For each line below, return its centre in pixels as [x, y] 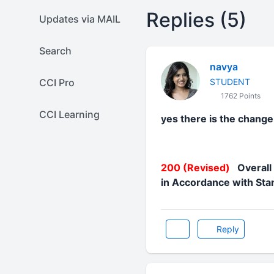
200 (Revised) [195, 168]
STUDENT [230, 82]
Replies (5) [196, 20]
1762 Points [239, 96]
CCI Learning [69, 114]
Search [55, 51]
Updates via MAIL [80, 19]
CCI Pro [57, 83]
